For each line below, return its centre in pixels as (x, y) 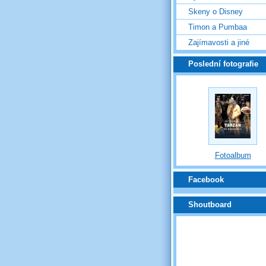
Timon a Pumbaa (218, 27)
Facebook (206, 179)
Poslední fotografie (223, 64)
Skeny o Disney (216, 11)
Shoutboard (210, 204)
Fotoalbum (233, 155)
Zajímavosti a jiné (219, 42)
